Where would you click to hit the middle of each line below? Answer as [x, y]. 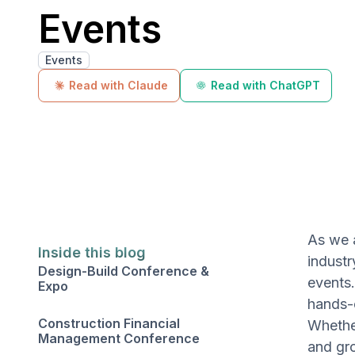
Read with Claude [118, 85]
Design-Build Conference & [124, 271]
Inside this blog [92, 252]
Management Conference [119, 338]
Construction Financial [109, 323]
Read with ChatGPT [265, 85]
